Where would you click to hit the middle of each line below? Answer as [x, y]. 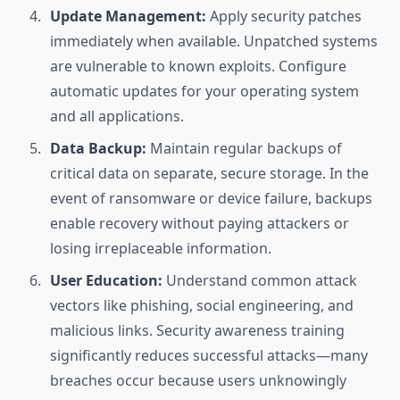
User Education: [106, 281]
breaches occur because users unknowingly [198, 381]
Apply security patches [284, 17]
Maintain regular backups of [244, 149]
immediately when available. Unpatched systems [214, 42]
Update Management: [128, 17]
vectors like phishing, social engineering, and [202, 306]
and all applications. [117, 117]
